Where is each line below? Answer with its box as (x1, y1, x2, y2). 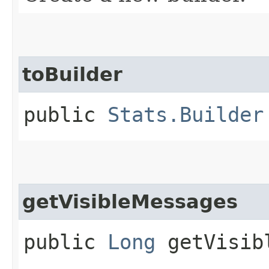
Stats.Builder (107, 102, 264, 127)
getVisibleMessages (22, 190, 238, 213)
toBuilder (22, 63, 122, 85)
